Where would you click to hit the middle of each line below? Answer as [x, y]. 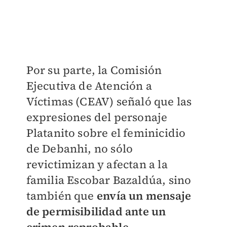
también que [61, 195]
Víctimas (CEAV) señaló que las [109, 101]
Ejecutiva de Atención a [89, 85]
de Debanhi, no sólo [80, 148]
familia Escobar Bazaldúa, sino [109, 180]
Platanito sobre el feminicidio [106, 133]
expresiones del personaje [97, 117]
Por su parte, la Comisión [94, 70]
